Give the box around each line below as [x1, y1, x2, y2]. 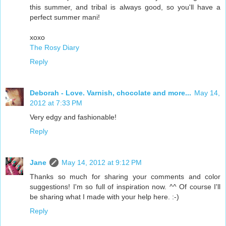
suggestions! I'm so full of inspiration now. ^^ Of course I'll [30, 183, 220, 191]
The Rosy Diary [30, 43, 79, 52]
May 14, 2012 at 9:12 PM [62, 158, 142, 167]
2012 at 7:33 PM [30, 99, 82, 107]
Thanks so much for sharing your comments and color [30, 173, 220, 181]
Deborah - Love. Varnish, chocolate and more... [30, 89, 191, 97]
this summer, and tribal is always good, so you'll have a [30, 3, 220, 12]
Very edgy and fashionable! [30, 113, 117, 122]
